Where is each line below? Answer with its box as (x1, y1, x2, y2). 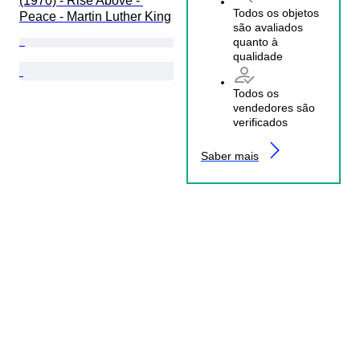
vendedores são (233, 101, 315, 115)
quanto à (233, 35, 278, 49)
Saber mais (201, 149, 259, 163)
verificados (233, 116, 288, 129)
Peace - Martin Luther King (19, 9, 171, 23)
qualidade (233, 50, 283, 63)
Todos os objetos (233, 6, 319, 20)
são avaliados (233, 21, 303, 35)
